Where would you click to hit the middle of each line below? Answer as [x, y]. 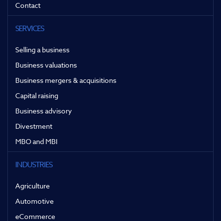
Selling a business [42, 50]
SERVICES [30, 29]
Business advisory [44, 111]
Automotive [35, 201]
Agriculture [33, 186]
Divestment [34, 126]
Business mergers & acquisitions [66, 80]
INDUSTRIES [34, 165]
